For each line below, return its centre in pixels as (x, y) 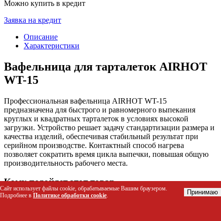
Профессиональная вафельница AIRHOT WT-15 (85, 101)
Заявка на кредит (33, 20)
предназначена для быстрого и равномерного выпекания (100, 110)
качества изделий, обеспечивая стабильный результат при (101, 136)
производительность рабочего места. (66, 163)
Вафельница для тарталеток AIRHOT (106, 66)
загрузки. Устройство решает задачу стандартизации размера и (109, 127)
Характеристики (52, 45)
